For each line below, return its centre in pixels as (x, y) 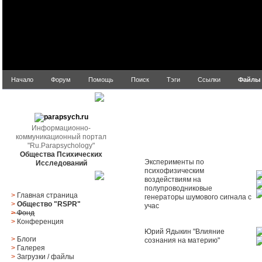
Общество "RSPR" (49, 204)
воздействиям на (173, 180)
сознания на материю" (182, 241)
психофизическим (174, 171)
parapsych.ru (35, 101)
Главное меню (37, 180)
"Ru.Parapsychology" (61, 146)
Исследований (61, 163)
